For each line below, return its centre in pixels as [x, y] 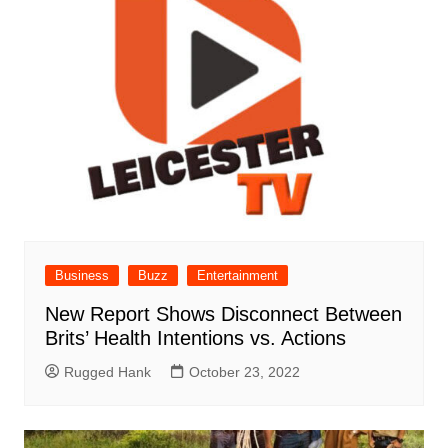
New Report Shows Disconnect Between [223, 313]
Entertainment [237, 275]
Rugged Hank [107, 371]
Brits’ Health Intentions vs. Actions [195, 337]
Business [81, 275]
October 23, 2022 [244, 371]
